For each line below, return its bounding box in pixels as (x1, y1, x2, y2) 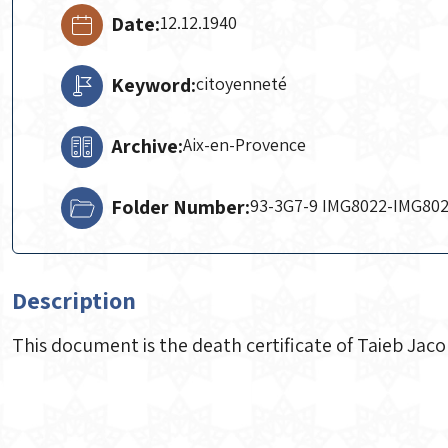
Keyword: (111, 72, 196, 98)
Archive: (111, 133, 183, 159)
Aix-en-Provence (183, 133, 306, 156)
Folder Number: (111, 194, 250, 220)
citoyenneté (196, 72, 287, 95)
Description (12, 284, 136, 316)
